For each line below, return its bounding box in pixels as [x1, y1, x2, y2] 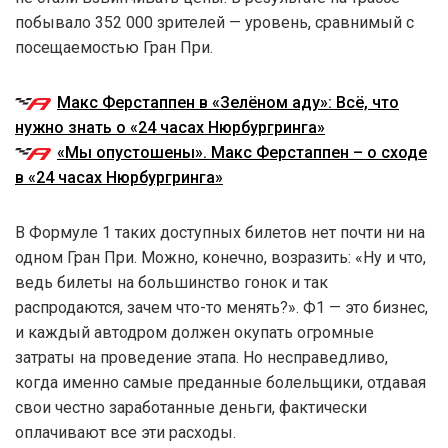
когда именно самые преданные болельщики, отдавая [15, 372, 426, 392]
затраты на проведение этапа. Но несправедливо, [15, 347, 388, 367]
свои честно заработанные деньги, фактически [15, 397, 367, 417]
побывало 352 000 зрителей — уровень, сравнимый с [15, 12, 414, 32]
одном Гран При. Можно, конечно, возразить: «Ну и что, [15, 247, 426, 267]
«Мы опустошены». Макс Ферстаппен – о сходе [57, 142, 427, 162]
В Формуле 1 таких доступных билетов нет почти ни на [15, 222, 425, 242]
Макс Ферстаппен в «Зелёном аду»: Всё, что [57, 92, 399, 112]
